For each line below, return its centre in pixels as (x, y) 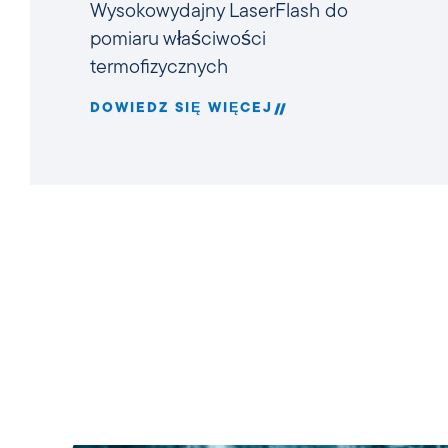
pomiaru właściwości (178, 39)
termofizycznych (159, 67)
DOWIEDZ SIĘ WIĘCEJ (181, 108)
